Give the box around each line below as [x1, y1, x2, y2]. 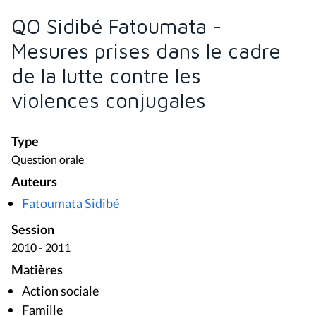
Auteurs [11, 174, 57, 190]
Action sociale [22, 283, 99, 299]
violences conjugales [11, 88, 206, 113]
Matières [11, 262, 63, 277]
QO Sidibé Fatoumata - [11, 14, 221, 39]
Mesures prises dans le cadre [11, 39, 281, 63]
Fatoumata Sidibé [22, 195, 119, 211]
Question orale [11, 152, 84, 166]
